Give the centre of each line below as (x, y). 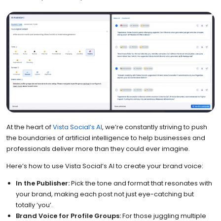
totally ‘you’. (35, 205)
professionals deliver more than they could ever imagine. (98, 149)
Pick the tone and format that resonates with (141, 183)
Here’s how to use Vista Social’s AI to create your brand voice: (105, 166)
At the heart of (29, 127)
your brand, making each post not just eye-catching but (105, 194)
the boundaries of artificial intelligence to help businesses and (106, 138)
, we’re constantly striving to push (154, 127)
